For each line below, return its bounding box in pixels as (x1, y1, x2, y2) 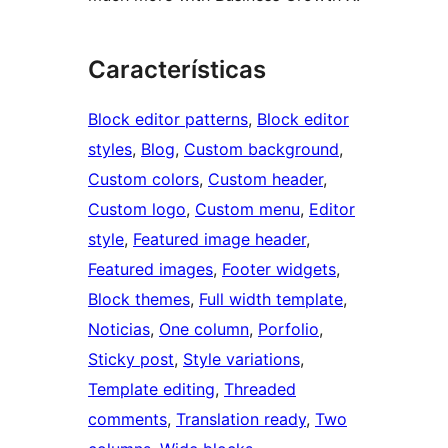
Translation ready (176, 408, 306, 429)
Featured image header (133, 228, 306, 249)
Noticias (88, 318, 150, 339)
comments (88, 408, 167, 429)
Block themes (88, 288, 190, 309)
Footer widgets (222, 258, 336, 279)
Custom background (184, 138, 339, 159)
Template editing (88, 378, 215, 399)
